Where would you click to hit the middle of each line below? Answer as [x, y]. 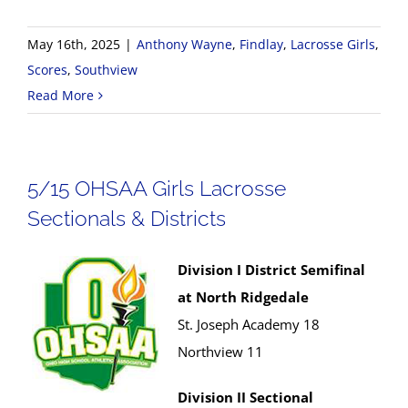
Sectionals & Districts [127, 218]
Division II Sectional [245, 397]
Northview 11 [220, 352]
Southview [106, 70]
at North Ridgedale [243, 297]
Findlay [261, 44]
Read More [61, 95]
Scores [47, 70]
